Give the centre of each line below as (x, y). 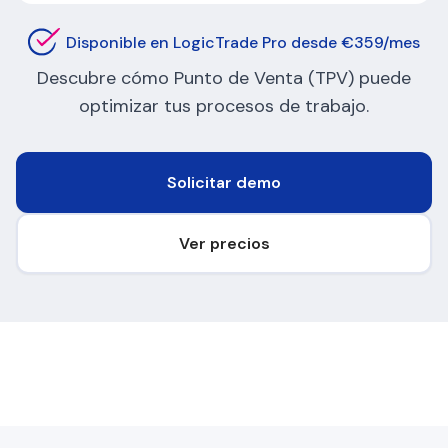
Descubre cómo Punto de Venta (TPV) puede (224, 78)
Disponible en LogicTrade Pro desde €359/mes (243, 42)
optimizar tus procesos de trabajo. (224, 106)
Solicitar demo (224, 183)
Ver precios (224, 244)
